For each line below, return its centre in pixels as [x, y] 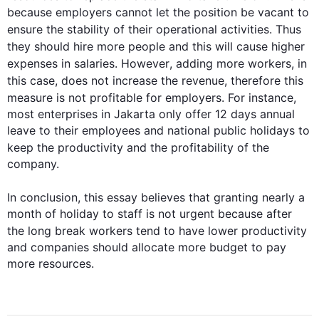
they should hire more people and [100, 46]
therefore [256, 80]
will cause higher [258, 46]
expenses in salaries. [64, 63]
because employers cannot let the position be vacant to [158, 12]
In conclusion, [46, 197]
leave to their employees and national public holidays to [158, 130]
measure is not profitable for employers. [117, 98]
